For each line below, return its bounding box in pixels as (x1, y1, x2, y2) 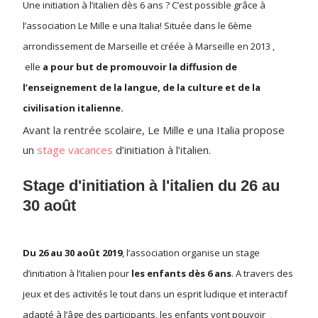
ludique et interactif (204, 287, 287, 300)
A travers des (236, 266, 293, 280)
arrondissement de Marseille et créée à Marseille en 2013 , (23, 39, 275, 53)
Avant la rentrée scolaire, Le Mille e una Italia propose (23, 122, 285, 137)
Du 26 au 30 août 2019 (23, 246, 122, 259)
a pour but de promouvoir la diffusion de (43, 60, 237, 73)
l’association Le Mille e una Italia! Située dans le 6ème (23, 18, 252, 32)
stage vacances (37, 142, 113, 157)
